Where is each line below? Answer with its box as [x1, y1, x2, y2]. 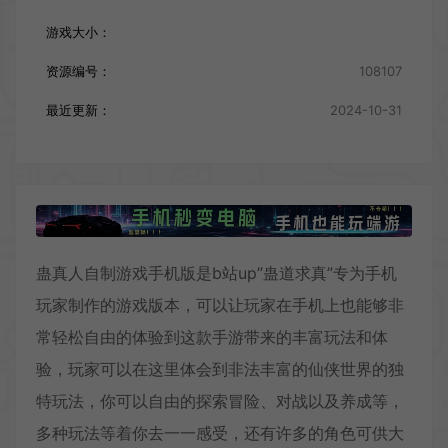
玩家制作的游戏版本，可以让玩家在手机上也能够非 [36, 294, 404, 315]
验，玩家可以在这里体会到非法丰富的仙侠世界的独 [36, 358, 404, 379]
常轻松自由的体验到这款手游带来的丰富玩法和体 [36, 326, 388, 347]
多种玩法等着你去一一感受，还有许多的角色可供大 [36, 422, 404, 443]
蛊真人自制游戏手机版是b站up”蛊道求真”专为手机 [36, 262, 397, 283]
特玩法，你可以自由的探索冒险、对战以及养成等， [36, 390, 404, 411]
